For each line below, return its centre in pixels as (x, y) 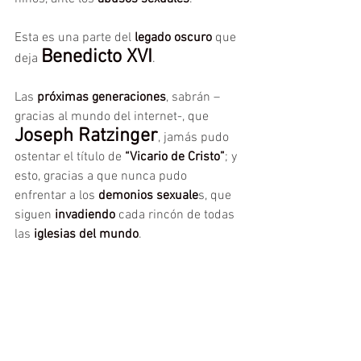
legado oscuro (173, 38)
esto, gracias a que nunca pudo (102, 176)
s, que (216, 196)
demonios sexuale (148, 196)
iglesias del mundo (86, 234)
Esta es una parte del (75, 38)
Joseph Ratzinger (86, 136)
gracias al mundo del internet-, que (113, 117)
